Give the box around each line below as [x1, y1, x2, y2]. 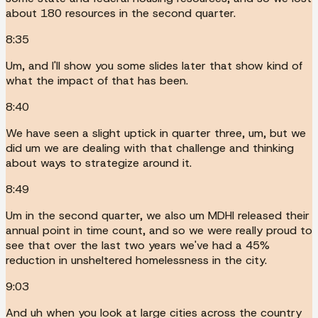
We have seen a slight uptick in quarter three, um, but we [6, 125, 306, 141]
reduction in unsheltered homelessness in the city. [6, 252, 267, 268]
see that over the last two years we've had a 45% [6, 237, 270, 253]
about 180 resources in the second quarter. [6, 5, 236, 21]
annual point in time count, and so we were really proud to [6, 222, 312, 238]
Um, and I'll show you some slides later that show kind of [6, 57, 302, 73]
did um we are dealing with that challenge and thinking [6, 140, 294, 155]
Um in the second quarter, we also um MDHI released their [6, 207, 309, 223]
